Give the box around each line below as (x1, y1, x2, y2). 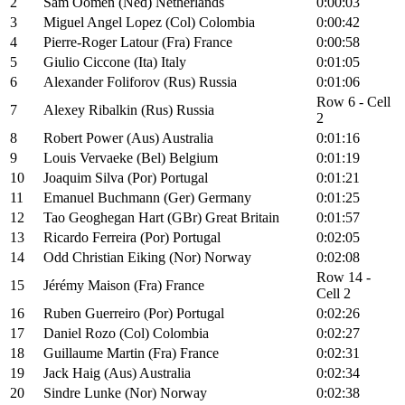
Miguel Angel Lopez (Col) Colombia (43, 14, 255, 31)
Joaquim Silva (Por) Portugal (43, 170, 208, 186)
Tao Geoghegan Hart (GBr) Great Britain (43, 210, 279, 226)
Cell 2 (316, 286, 351, 302)
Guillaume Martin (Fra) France (43, 345, 219, 362)
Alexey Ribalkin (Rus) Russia (43, 102, 214, 118)
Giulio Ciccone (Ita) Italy (43, 54, 186, 71)
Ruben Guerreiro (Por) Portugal (43, 306, 224, 322)
